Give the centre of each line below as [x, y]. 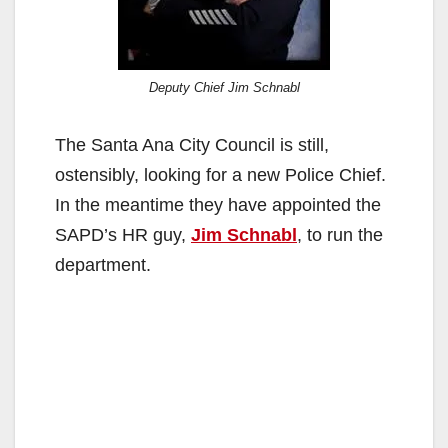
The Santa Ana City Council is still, [192, 145]
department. [103, 265]
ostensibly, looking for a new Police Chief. [220, 175]
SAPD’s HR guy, [123, 235]
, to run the [340, 235]
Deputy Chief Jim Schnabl [224, 88]
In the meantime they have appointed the [218, 205]
